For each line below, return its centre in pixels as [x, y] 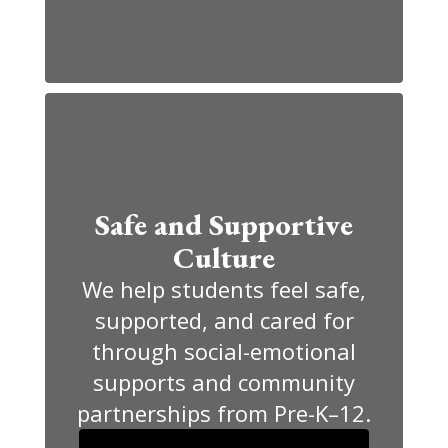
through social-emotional [224, 350]
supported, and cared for [224, 319]
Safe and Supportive [224, 224]
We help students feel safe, [224, 288]
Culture [224, 257]
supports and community [224, 381]
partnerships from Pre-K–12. [224, 412]
